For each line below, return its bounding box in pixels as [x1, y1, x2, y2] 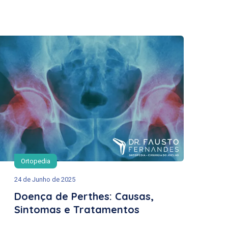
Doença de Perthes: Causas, [14, 189, 154, 203]
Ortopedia [21, 157, 50, 165]
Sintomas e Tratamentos [14, 203, 139, 216]
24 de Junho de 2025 [14, 175, 75, 183]
